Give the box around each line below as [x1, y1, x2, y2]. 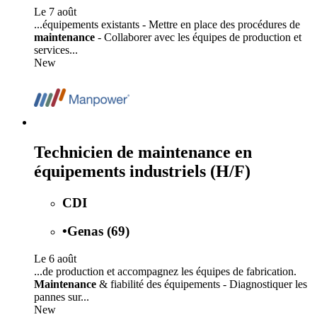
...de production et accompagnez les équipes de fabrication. [34, 265, 296, 278]
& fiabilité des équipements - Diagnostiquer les [96, 278, 307, 291]
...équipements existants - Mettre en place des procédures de [34, 18, 300, 30]
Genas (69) [67, 224, 129, 239]
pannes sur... [34, 291, 89, 304]
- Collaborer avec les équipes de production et [95, 30, 301, 43]
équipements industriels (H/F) [34, 161, 250, 180]
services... [34, 43, 78, 56]
